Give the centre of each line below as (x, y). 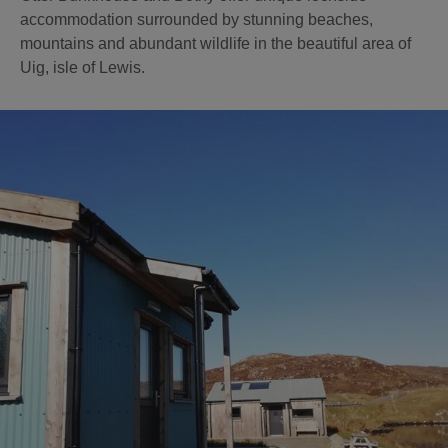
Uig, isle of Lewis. (82, 68)
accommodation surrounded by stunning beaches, (196, 20)
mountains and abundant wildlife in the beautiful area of (215, 44)
